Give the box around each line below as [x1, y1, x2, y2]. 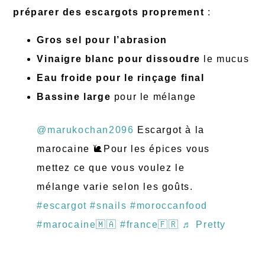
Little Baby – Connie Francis [37, 238, 183, 248]
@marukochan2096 [37, 124, 134, 135]
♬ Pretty [182, 219, 227, 230]
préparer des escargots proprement [13, 7, 205, 18]
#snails [90, 200, 127, 211]
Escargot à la [134, 124, 205, 135]
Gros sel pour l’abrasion [37, 34, 167, 45]
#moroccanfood [130, 200, 208, 211]
